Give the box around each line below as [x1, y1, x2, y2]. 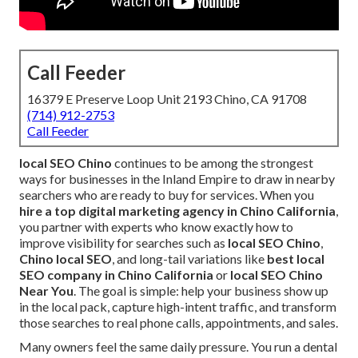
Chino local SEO [19, 251, 112, 267]
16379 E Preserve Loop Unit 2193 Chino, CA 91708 [27, 91, 307, 107]
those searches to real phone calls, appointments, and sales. [19, 315, 338, 331]
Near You [19, 283, 74, 299]
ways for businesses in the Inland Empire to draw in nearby [19, 171, 335, 187]
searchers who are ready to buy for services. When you [19, 187, 314, 203]
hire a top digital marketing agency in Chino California [19, 203, 336, 219]
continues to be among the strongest [112, 155, 313, 171]
